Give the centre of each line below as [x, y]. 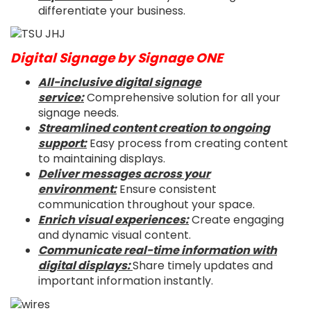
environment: [77, 190]
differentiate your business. [112, 10]
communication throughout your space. [146, 205]
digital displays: [85, 266]
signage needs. [78, 113]
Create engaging [236, 220]
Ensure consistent [167, 190]
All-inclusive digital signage [120, 83]
